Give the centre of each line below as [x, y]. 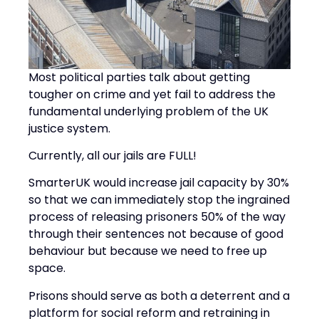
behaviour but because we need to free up [148, 251]
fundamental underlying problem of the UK [148, 111]
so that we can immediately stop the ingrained [159, 200]
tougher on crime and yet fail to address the [152, 94]
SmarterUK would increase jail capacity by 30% [159, 183]
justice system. [69, 128]
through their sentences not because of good [156, 234]
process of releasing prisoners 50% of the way [157, 217]
